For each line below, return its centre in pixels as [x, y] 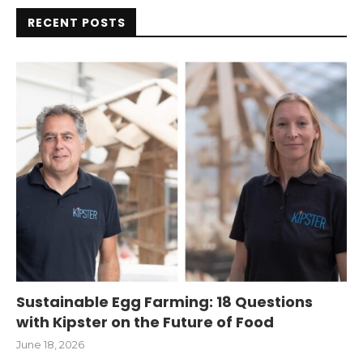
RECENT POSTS [77, 22]
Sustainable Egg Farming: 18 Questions [164, 301]
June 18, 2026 [50, 344]
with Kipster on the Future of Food [145, 322]
